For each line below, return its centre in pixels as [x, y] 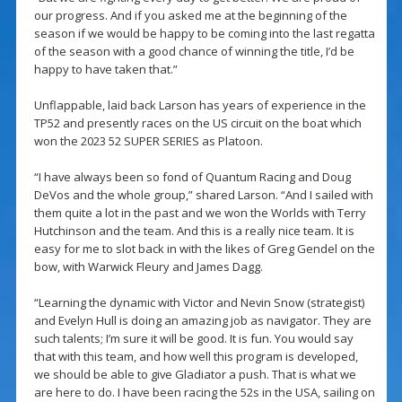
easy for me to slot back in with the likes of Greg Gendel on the [204, 249]
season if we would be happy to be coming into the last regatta [204, 34]
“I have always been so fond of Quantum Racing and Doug [192, 177]
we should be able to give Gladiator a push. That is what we [195, 375]
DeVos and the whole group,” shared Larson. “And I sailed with [203, 195]
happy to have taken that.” [105, 70]
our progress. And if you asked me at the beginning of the [190, 16]
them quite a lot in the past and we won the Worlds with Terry [200, 213]
